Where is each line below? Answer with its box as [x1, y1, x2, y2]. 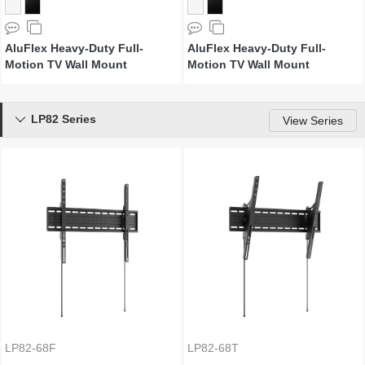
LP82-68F [5, 341, 56, 354]
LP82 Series [31, 112, 96, 125]
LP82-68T [187, 341, 239, 354]
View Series [283, 114, 343, 127]
